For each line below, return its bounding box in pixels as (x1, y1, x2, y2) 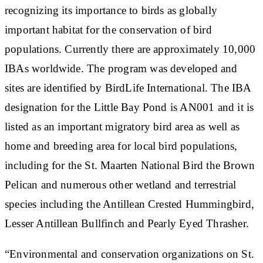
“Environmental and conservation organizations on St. (5, 247, 254, 260)
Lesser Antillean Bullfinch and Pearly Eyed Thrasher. (5, 217, 249, 230)
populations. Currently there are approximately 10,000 (5, 42, 256, 55)
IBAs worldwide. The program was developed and (5, 62, 238, 75)
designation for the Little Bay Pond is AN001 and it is (5, 100, 254, 113)
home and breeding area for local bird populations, (5, 139, 238, 152)
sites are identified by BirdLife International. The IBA (5, 81, 251, 94)
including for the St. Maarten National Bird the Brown (5, 159, 255, 171)
